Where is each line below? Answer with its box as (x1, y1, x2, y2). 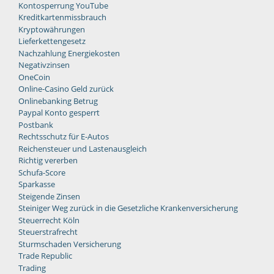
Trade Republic (18, 250, 72, 262)
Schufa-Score (18, 166, 65, 178)
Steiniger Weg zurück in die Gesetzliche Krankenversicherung (18, 202, 238, 214)
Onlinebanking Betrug (18, 95, 98, 106)
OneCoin (18, 71, 50, 83)
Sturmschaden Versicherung (18, 238, 121, 250)
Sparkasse (18, 179, 55, 190)
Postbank (18, 119, 53, 130)
